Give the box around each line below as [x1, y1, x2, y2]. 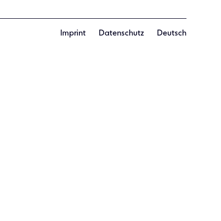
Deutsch [157, 29, 186, 37]
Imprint [60, 29, 86, 37]
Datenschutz [99, 29, 144, 37]
